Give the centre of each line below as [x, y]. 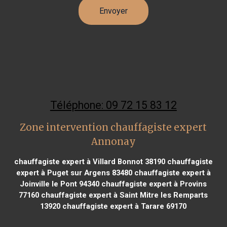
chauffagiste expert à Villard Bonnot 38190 [89, 161]
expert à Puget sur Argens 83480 [74, 173]
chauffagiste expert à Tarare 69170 [124, 206]
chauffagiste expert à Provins [153, 184]
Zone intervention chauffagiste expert [113, 127]
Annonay [113, 141]
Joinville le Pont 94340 [60, 184]
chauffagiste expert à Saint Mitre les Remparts [124, 195]
